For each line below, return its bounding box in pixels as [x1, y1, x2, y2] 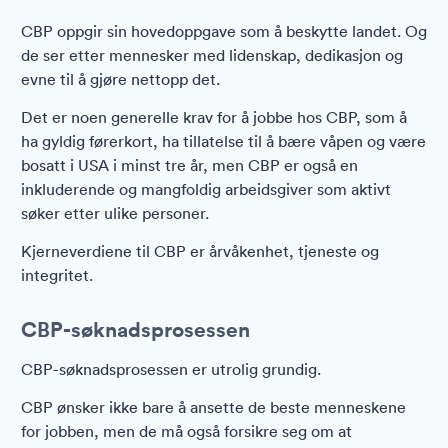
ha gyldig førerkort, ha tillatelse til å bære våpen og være [21, 131, 426, 151]
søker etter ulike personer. [21, 203, 209, 223]
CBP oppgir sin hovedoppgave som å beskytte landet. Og [21, 21, 427, 41]
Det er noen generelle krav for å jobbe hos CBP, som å [21, 107, 407, 127]
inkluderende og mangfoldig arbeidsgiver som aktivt [21, 179, 391, 199]
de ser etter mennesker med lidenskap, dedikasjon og [21, 45, 403, 65]
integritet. [21, 265, 93, 285]
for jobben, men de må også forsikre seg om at [21, 421, 352, 441]
